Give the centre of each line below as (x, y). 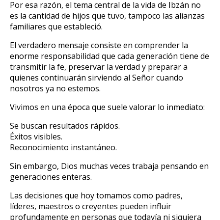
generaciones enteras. (51, 177)
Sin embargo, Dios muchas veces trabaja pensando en (109, 166)
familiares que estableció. (56, 26)
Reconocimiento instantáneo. (63, 147)
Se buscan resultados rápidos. (65, 125)
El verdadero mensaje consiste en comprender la (99, 45)
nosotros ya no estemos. (55, 88)
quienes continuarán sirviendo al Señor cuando (96, 77)
